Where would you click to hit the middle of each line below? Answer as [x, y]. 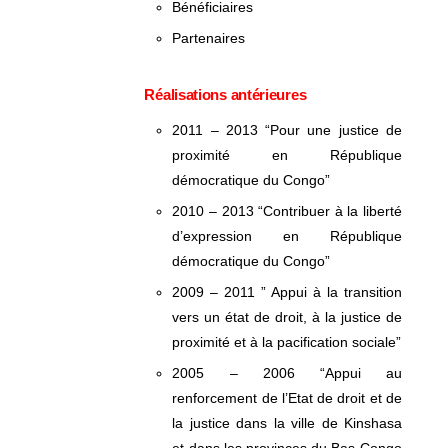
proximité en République [287, 155]
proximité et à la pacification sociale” [287, 342]
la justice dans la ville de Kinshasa [287, 423]
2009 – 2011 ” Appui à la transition [287, 292]
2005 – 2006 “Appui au [287, 373]
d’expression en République [287, 236]
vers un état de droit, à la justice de [287, 317]
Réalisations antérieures [225, 94]
